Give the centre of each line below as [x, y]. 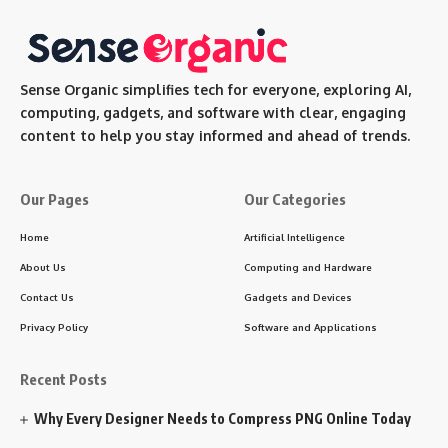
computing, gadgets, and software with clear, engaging [213, 112]
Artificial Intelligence [294, 236]
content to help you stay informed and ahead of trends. [215, 135]
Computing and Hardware [308, 266]
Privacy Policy [54, 326]
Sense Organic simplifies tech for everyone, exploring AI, [215, 89]
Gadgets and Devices [298, 296]
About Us [43, 266]
